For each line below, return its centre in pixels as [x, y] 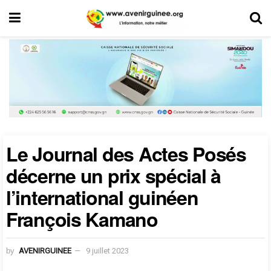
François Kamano [82, 219]
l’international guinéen [102, 197]
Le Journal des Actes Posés [126, 153]
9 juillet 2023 [107, 250]
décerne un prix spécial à [113, 175]
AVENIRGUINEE [45, 250]
